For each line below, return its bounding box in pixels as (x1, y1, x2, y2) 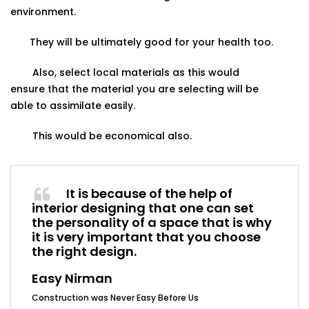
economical (105, 128, 165, 143)
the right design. (32, 242, 137, 260)
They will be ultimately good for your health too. (10, 34, 273, 49)
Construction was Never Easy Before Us (32, 291, 199, 303)
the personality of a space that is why (32, 213, 272, 231)
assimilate (50, 98, 101, 112)
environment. (10, 4, 76, 19)
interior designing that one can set (32, 199, 254, 217)
